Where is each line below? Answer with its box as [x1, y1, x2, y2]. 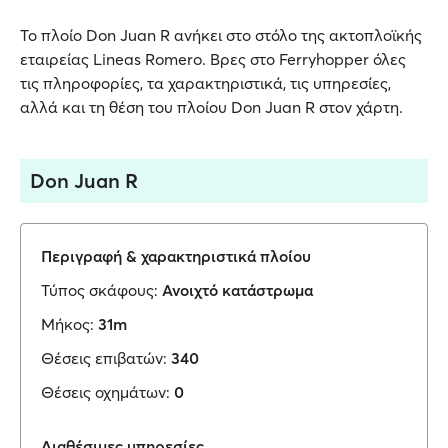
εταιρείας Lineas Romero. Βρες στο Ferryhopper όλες [20, 49, 406, 69]
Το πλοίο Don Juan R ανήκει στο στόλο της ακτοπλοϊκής [20, 25, 422, 45]
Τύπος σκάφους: [41, 280, 158, 300]
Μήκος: [41, 314, 94, 334]
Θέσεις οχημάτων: [41, 382, 170, 402]
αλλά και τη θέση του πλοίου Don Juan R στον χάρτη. [20, 97, 403, 117]
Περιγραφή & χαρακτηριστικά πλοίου [41, 246, 311, 266]
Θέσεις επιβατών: [41, 348, 167, 368]
